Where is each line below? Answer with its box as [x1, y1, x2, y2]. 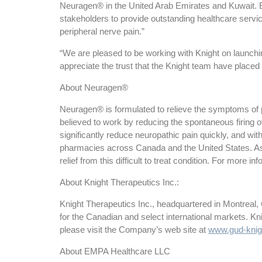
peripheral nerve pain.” [60, 26, 144, 37]
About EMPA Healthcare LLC [60, 246, 170, 257]
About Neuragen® [60, 82, 128, 93]
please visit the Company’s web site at [60, 225, 208, 235]
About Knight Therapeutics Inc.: [60, 177, 179, 188]
